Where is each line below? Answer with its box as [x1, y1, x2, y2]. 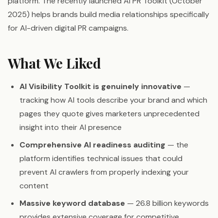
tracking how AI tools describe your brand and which [19, 95, 207, 106]
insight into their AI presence [19, 122, 122, 133]
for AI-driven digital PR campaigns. [8, 23, 128, 34]
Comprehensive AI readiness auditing [19, 140, 165, 150]
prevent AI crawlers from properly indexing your [19, 167, 189, 178]
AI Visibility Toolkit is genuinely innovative [19, 81, 182, 92]
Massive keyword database [19, 198, 125, 209]
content [19, 181, 49, 191]
